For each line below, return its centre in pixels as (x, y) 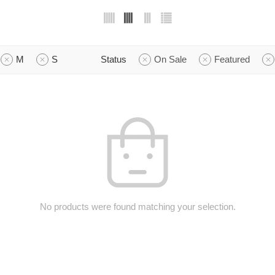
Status (114, 59)
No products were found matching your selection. (137, 207)
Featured (232, 59)
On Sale (170, 59)
